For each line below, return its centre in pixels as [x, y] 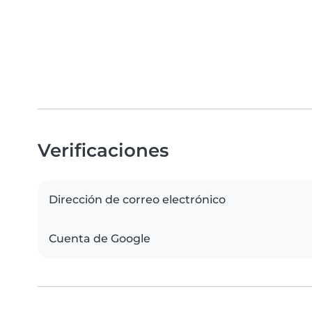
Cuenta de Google [100, 239]
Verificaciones [103, 150]
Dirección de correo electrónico [137, 200]
